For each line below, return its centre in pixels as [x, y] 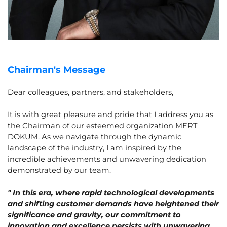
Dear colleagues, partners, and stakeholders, [90, 92]
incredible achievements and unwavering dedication [107, 159]
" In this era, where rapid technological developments [111, 192]
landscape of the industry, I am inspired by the [94, 148]
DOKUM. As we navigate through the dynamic [94, 137]
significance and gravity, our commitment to [94, 215]
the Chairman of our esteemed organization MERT [102, 125]
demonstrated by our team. [59, 170]
